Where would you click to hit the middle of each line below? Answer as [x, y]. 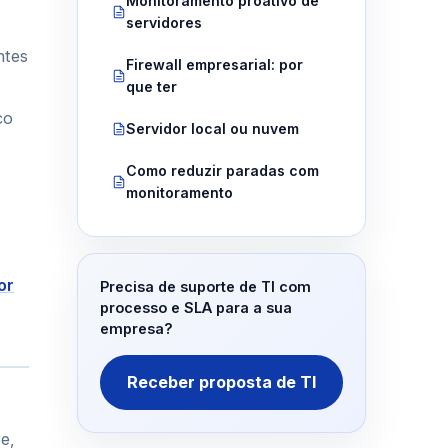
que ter [151, 87]
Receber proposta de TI [221, 382]
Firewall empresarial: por [214, 65]
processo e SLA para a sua [195, 308]
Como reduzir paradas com [222, 171]
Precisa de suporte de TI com [205, 287]
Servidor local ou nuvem [212, 129]
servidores [163, 23]
